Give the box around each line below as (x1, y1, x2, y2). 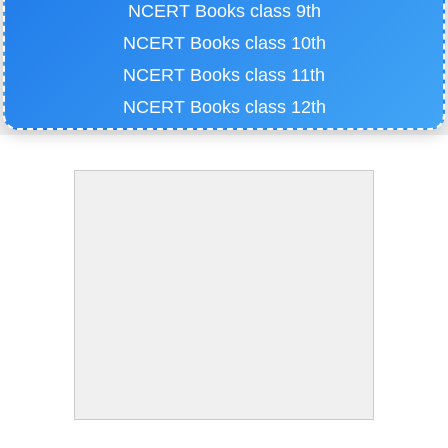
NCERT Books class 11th (123, 65, 325, 86)
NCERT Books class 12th (122, 97, 326, 118)
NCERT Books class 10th (122, 33, 326, 54)
